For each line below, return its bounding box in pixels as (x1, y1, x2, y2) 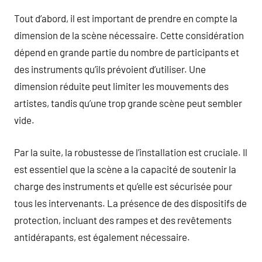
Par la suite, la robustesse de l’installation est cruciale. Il (14, 146, 247, 158)
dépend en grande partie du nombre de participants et (14, 46, 239, 58)
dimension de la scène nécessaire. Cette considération (14, 29, 244, 41)
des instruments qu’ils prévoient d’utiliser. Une (14, 63, 206, 75)
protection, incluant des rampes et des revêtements (14, 213, 232, 226)
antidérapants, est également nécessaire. (14, 230, 190, 243)
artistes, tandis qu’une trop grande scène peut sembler (14, 97, 242, 109)
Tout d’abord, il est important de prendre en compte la (14, 12, 237, 24)
